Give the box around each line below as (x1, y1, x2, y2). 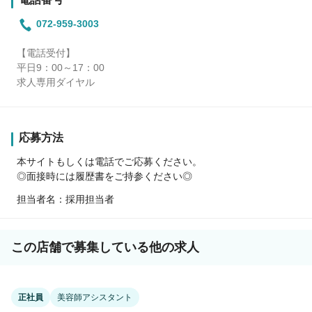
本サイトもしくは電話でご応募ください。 (17, 155, 202, 167)
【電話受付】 (17, 47, 75, 58)
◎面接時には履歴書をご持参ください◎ (17, 170, 192, 182)
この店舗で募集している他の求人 (11, 240, 199, 254)
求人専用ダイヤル (17, 76, 95, 88)
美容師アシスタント (57, 292, 132, 302)
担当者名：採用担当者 (17, 193, 114, 205)
